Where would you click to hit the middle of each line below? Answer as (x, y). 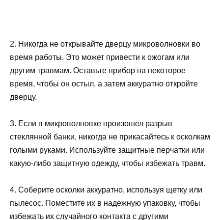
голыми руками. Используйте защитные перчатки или (107, 150)
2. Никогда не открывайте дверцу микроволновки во (105, 44)
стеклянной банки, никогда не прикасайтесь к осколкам (110, 137)
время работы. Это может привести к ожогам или (100, 57)
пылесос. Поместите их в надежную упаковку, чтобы (105, 203)
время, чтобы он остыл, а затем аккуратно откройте (104, 83)
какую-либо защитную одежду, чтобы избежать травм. (108, 163)
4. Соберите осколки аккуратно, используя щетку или (106, 190)
